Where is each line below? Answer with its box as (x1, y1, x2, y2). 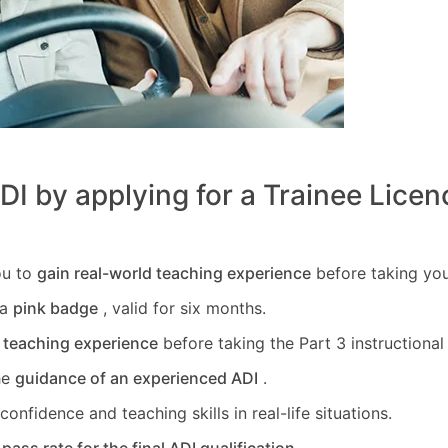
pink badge (13, 298, 98, 319)
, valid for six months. (98, 298, 266, 319)
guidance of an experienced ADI (15, 368, 258, 389)
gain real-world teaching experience (37, 263, 311, 284)
